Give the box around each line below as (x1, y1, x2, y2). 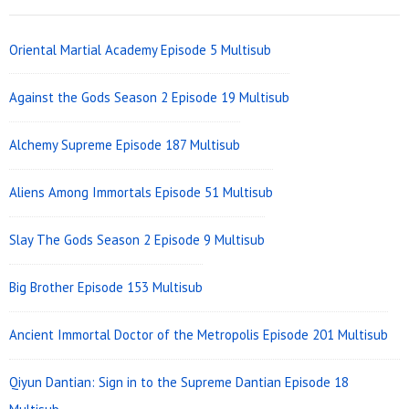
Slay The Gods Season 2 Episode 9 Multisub (9, 231, 265, 249)
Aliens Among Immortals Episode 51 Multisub (9, 184, 273, 202)
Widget (8, 7, 95, 44)
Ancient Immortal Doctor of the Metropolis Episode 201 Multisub (9, 326, 388, 344)
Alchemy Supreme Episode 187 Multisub (9, 136, 240, 154)
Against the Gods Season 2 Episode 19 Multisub (9, 88, 289, 106)
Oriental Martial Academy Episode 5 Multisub (9, 40, 271, 58)
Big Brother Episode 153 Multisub (9, 278, 203, 297)
